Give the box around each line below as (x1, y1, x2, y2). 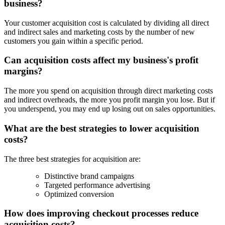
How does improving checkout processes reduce (4, 208, 198, 219)
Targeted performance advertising (44, 180, 150, 189)
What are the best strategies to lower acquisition (4, 123, 199, 134)
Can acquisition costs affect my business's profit (4, 55, 198, 66)
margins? (4, 66, 43, 77)
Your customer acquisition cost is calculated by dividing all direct (4, 18, 209, 27)
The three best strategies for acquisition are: (4, 154, 141, 163)
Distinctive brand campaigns (44, 171, 134, 180)
